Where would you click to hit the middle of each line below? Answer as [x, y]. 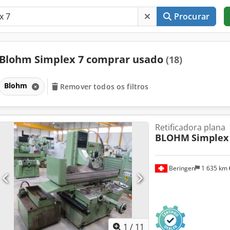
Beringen [181, 168]
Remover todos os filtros [104, 86]
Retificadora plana [190, 127]
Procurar [192, 16]
